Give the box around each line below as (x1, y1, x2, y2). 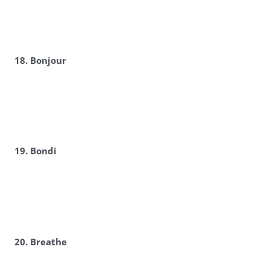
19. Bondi (14, 145, 57, 158)
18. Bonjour (14, 54, 66, 67)
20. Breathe (14, 236, 67, 249)
